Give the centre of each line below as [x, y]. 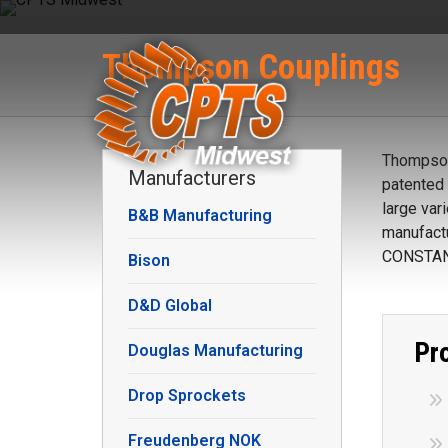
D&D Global [170, 305]
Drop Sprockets [187, 395]
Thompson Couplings [251, 67]
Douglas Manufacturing [215, 350]
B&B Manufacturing [200, 215]
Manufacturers [192, 178]
